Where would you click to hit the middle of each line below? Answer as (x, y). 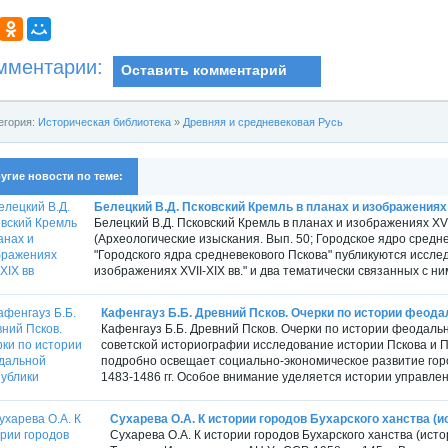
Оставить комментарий (203, 70)
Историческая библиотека (104, 121)
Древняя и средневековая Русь (263, 121)
